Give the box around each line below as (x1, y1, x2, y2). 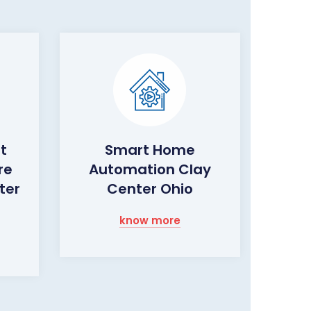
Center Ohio (106, 179, 193, 199)
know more (119, 213, 180, 228)
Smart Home (104, 140, 195, 160)
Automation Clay (88, 160, 211, 179)
